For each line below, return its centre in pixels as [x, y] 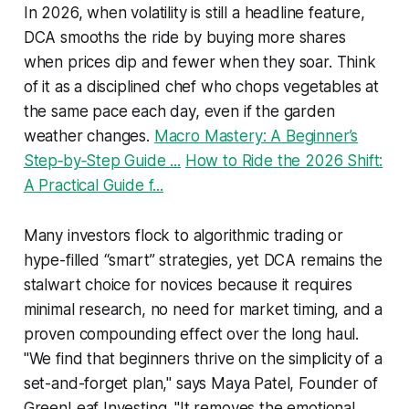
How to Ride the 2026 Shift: [284, 160]
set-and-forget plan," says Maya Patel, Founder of [200, 383]
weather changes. [89, 136]
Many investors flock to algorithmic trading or [183, 235]
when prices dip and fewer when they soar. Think [199, 62]
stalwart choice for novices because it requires [188, 284]
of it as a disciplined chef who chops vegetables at [201, 86]
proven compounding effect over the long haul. [191, 334]
